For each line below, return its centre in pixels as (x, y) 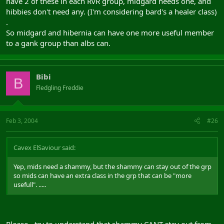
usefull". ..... (30, 184)
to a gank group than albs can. (58, 43)
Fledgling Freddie (60, 88)
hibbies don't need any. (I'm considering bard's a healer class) (111, 11)
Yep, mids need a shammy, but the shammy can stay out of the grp (112, 166)
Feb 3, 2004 (22, 120)
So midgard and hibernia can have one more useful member (110, 32)
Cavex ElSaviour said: (44, 147)
